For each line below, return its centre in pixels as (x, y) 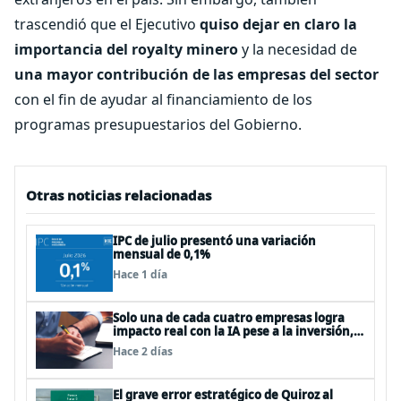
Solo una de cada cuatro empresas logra (229, 318)
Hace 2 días (143, 351)
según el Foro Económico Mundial (210, 345)
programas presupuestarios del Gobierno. (158, 124)
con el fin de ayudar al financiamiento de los (163, 99)
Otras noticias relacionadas (119, 195)
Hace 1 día (140, 274)
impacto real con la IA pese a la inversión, (233, 331)
